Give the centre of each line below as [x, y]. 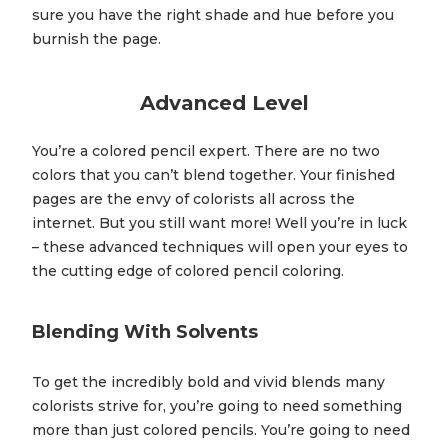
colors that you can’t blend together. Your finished [213, 175]
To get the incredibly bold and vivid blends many [208, 382]
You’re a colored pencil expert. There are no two [206, 151]
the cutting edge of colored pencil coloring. [188, 271]
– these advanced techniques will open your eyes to [220, 247]
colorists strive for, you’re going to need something [217, 406]
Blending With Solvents [145, 332]
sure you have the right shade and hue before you [213, 15]
